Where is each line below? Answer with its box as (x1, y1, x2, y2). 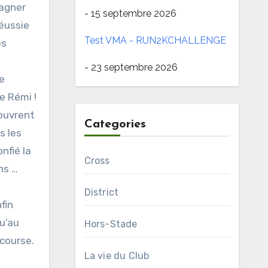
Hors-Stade (84, 218, 138, 230)
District (84, 187, 119, 198)
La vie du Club (84, 250, 150, 261)
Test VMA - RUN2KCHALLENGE (84, 35, 226, 46)
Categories (84, 118, 146, 130)
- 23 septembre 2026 (84, 62, 178, 73)
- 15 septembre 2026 (84, 8, 176, 19)
